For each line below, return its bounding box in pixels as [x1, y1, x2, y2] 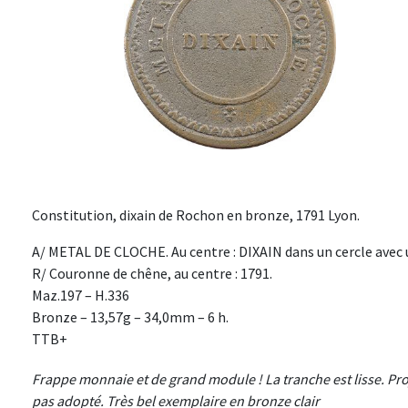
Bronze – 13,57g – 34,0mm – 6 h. [32, 308, 229, 327]
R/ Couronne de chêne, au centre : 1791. [32, 264, 272, 283]
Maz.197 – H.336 [32, 286, 129, 305]
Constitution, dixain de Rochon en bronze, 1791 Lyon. [32, 206, 360, 225]
